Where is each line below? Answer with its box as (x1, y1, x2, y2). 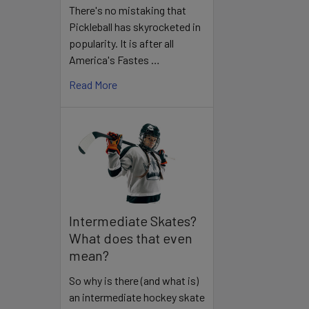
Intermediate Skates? (69, 212, 197, 229)
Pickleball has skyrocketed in (69, 20, 201, 34)
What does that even (69, 229, 192, 246)
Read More (69, 78, 117, 92)
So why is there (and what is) (69, 273, 199, 287)
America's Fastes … (69, 53, 160, 67)
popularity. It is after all (69, 37, 174, 50)
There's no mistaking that (69, 3, 186, 17)
